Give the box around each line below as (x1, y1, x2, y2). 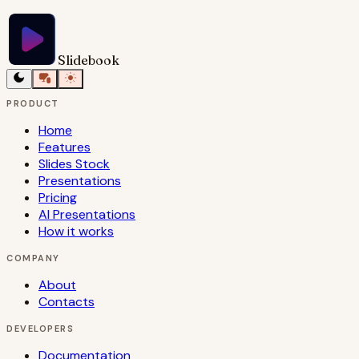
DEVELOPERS (6, 323, 75, 335)
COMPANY (6, 252, 60, 264)
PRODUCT (6, 98, 59, 110)
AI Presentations (38, 206, 135, 224)
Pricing (38, 189, 77, 207)
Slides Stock (38, 155, 110, 173)
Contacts (38, 293, 95, 311)
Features (38, 139, 91, 156)
